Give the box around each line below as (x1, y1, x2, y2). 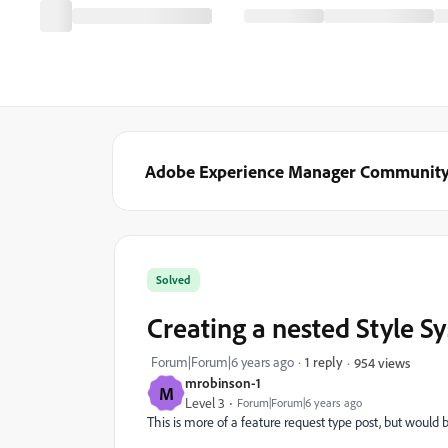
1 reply (305, 353, 343, 370)
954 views (354, 353, 410, 371)
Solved (156, 272, 191, 287)
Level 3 (185, 394, 225, 412)
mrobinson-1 (185, 374, 261, 391)
